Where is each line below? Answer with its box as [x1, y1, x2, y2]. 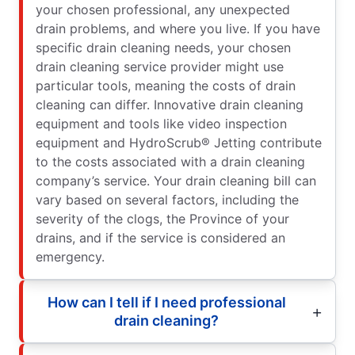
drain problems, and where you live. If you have [36, 20, 320, 36]
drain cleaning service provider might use [36, 58, 284, 74]
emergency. [36, 248, 105, 265]
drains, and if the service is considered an [36, 229, 285, 246]
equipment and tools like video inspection [36, 115, 287, 132]
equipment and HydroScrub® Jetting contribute [36, 134, 322, 151]
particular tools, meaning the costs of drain [36, 77, 296, 94]
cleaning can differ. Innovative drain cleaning [36, 96, 303, 113]
